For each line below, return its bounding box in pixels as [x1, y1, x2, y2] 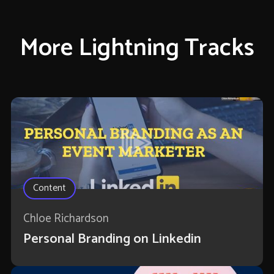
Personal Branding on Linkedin [23, 228, 201, 251]
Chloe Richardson [23, 209, 109, 229]
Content [32, 180, 66, 197]
